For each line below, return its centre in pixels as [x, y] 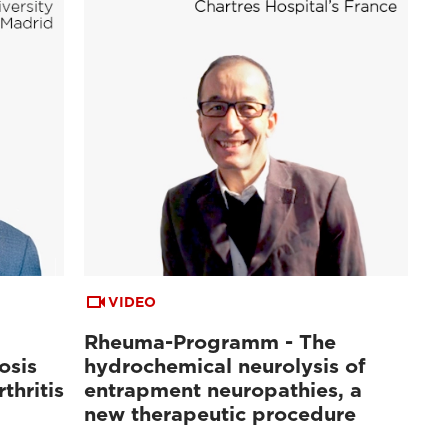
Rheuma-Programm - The [210, 341]
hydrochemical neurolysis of [225, 365]
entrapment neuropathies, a [223, 389]
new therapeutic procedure [220, 413]
